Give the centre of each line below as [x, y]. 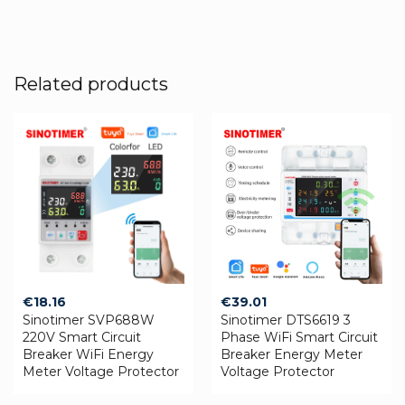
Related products [91, 84]
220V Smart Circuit [82, 337]
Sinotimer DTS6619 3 [286, 320]
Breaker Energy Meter [292, 354]
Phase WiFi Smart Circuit [299, 337]
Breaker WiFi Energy [88, 354]
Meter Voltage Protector [101, 371]
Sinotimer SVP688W [89, 320]
